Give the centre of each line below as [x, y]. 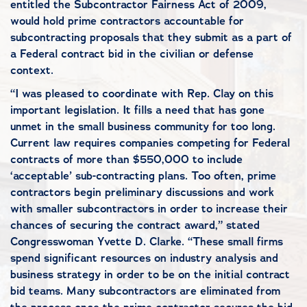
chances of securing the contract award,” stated [135, 225]
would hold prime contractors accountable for [127, 21]
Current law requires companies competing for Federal [150, 143]
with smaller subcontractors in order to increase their [149, 209]
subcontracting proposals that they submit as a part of [151, 37]
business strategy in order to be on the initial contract [150, 274]
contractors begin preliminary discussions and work [142, 192]
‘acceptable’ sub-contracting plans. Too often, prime [143, 176]
